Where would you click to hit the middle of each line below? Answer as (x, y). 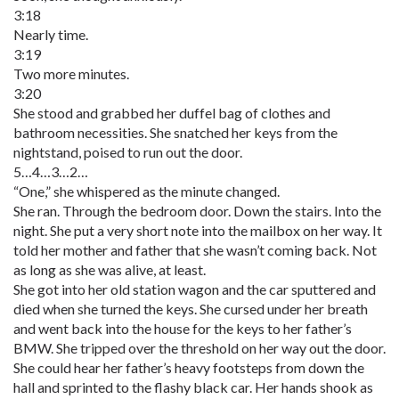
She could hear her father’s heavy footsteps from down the (189, 367)
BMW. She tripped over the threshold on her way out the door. (199, 348)
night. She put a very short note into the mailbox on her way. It (198, 230)
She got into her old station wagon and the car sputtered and (195, 289)
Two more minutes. (71, 73)
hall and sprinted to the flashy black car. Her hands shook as (193, 387)
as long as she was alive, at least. (110, 269)
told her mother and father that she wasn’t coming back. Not (195, 250)
